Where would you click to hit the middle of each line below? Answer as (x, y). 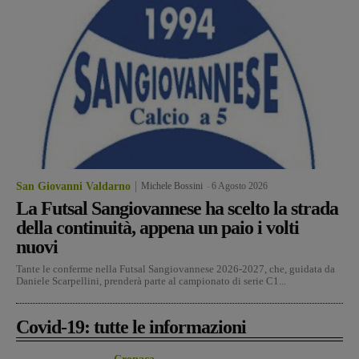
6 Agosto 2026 (240, 186)
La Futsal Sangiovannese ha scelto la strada (177, 208)
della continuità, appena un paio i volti (157, 227)
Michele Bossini (172, 186)
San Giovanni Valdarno (73, 186)
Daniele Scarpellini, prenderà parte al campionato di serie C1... (151, 280)
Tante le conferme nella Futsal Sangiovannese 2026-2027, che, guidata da (175, 268)
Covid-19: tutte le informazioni (131, 327)
